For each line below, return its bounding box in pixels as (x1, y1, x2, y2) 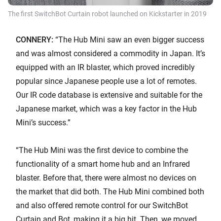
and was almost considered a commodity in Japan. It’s (16, 49, 205, 59)
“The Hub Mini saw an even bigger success (53, 35, 204, 45)
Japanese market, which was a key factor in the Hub (16, 104, 197, 114)
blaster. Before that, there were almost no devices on (16, 173, 196, 183)
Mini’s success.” (16, 118, 71, 128)
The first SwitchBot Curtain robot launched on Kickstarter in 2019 (8, 10, 207, 18)
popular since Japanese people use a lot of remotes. (16, 76, 197, 86)
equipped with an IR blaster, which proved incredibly (16, 63, 195, 73)
